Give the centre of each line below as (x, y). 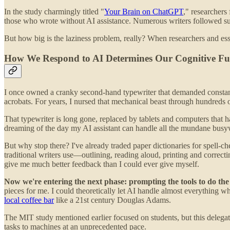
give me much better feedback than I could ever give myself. (102, 164)
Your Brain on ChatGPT (144, 12)
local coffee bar (29, 200)
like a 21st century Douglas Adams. (112, 200)
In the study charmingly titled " (54, 12)
